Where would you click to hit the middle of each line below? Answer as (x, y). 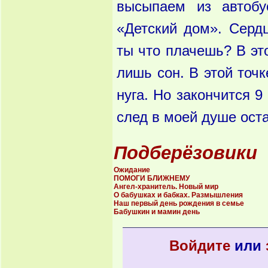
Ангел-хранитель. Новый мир (166, 187)
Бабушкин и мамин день (157, 212)
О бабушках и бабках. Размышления (178, 195)
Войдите (200, 246)
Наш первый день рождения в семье (179, 203)
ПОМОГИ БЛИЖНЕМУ (152, 178)
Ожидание (132, 170)
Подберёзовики (185, 153)
